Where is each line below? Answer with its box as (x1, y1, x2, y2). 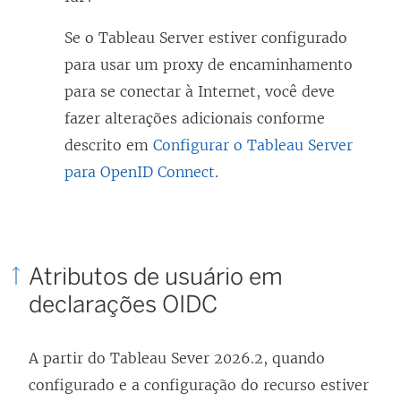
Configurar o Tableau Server (153, 135, 353, 154)
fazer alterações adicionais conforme (64, 108, 325, 127)
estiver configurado (204, 28, 347, 47)
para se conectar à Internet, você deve (64, 81, 335, 100)
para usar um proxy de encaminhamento (64, 55, 353, 73)
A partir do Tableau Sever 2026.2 (29, 348, 263, 367)
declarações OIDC (29, 289, 218, 319)
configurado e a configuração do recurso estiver (29, 375, 369, 394)
